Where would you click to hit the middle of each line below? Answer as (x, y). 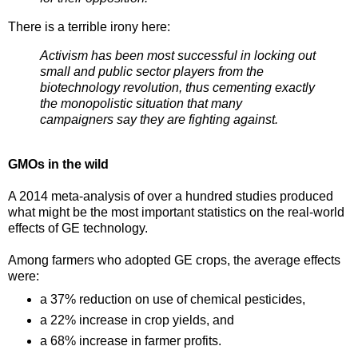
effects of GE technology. (78, 228)
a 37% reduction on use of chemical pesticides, (172, 299)
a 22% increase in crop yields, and (137, 320)
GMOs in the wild (58, 164)
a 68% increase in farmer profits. (130, 340)
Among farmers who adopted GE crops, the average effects (174, 260)
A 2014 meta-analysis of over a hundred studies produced (171, 196)
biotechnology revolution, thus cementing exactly (177, 87)
